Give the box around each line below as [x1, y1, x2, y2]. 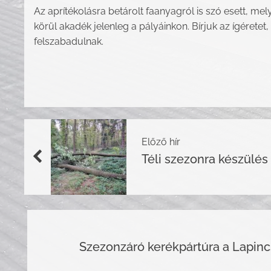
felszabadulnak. [34, 35, 103, 47]
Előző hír [142, 135, 180, 148]
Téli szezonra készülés [142, 151, 268, 166]
